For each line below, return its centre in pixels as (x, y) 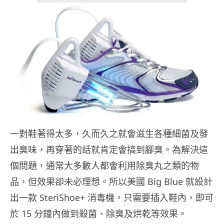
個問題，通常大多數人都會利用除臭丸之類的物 (104, 165)
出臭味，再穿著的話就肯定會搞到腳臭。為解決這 (109, 149)
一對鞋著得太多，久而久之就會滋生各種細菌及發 (109, 133)
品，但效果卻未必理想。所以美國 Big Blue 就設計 (111, 181)
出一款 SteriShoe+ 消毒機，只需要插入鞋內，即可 (112, 197)
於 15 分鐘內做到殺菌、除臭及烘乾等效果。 (98, 213)
